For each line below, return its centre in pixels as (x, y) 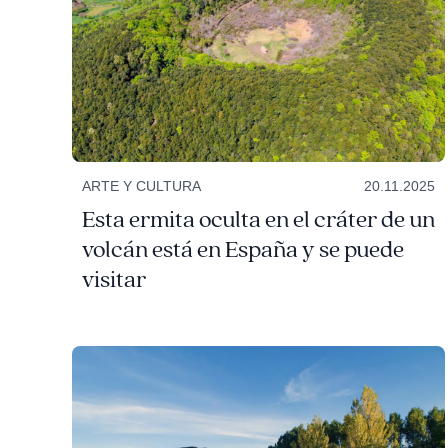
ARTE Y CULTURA (141, 186)
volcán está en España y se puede (242, 250)
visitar (113, 280)
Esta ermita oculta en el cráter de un (258, 220)
